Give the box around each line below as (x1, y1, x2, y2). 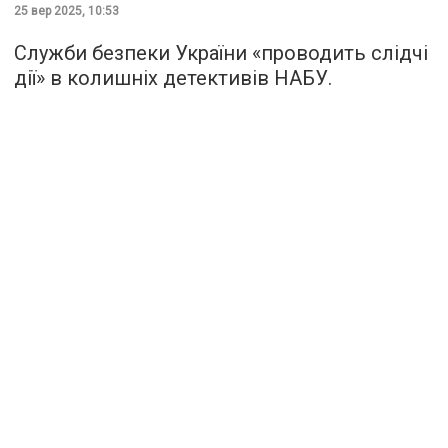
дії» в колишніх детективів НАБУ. (14, 65, 332, 90)
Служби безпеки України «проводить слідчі (14, 40, 428, 65)
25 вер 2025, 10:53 (14, 3, 119, 18)
